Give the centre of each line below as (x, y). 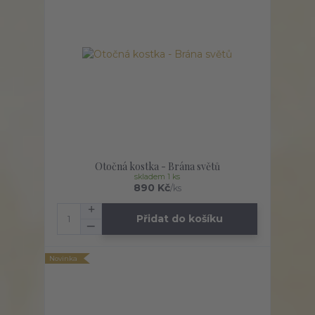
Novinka (64, 258)
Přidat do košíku (180, 219)
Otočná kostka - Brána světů (157, 166)
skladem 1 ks (157, 176)
